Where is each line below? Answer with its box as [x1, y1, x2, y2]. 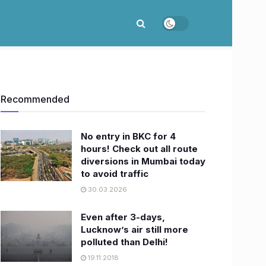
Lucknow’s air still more [81, 224, 188, 235]
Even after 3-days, [81, 211, 165, 223]
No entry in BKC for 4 [81, 131, 176, 142]
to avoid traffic [81, 168, 148, 179]
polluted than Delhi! [81, 236, 168, 248]
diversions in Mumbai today [81, 156, 205, 167]
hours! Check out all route [81, 143, 198, 154]
